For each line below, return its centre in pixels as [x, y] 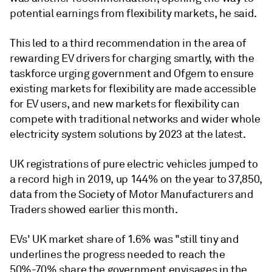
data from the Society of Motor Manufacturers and [132, 194]
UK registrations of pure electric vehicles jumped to [134, 164]
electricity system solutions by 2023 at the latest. [128, 134]
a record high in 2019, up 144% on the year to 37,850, [136, 179]
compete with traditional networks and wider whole [135, 119]
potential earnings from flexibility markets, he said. [133, 13]
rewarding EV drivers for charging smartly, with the [132, 58]
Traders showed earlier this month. [94, 209]
